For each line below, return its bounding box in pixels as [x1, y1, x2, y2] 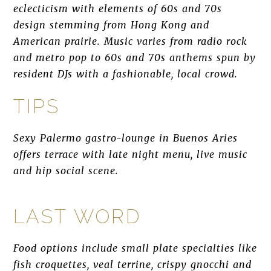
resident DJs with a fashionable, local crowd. [13, 68, 238, 80]
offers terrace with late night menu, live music [13, 148, 247, 160]
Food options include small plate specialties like [13, 242, 257, 254]
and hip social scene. [13, 165, 119, 177]
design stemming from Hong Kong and [13, 19, 209, 31]
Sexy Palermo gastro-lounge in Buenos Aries [13, 132, 238, 144]
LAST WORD [13, 205, 142, 227]
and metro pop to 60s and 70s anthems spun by [13, 51, 256, 64]
